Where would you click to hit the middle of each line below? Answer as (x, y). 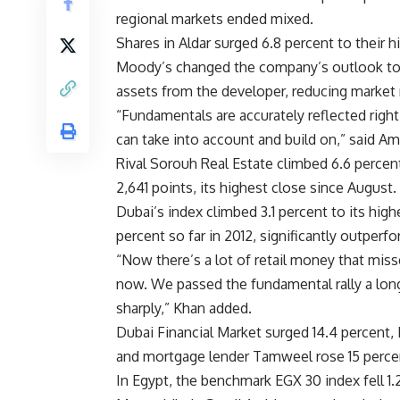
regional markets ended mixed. (215, 19)
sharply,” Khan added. (184, 308)
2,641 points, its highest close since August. (256, 188)
